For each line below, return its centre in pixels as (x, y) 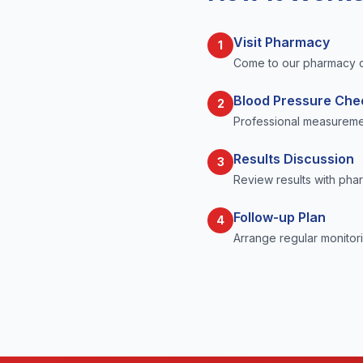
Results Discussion (294, 159)
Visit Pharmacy (282, 42)
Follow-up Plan (280, 217)
